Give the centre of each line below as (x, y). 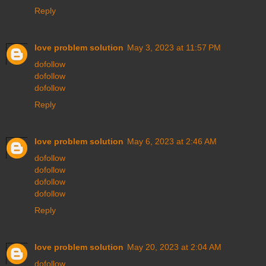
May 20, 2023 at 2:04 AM (174, 247)
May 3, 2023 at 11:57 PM (174, 48)
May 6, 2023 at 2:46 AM (172, 142)
